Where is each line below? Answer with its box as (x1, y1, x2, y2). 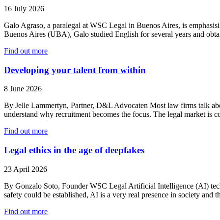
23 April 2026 (4, 165, 47, 173)
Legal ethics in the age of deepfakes (4, 145, 144, 156)
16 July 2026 (4, 4, 44, 13)
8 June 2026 (4, 84, 42, 93)
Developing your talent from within (4, 64, 146, 75)
